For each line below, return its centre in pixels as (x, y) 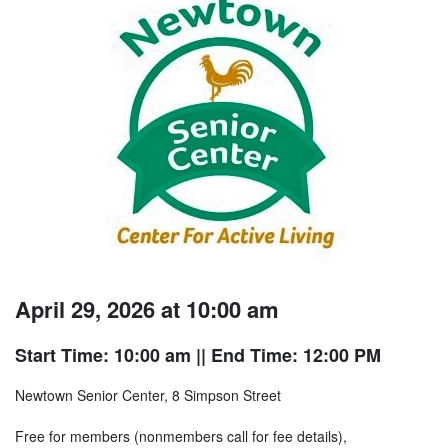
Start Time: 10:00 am (103, 355)
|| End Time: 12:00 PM (286, 355)
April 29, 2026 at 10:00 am (147, 309)
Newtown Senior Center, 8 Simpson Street (148, 395)
